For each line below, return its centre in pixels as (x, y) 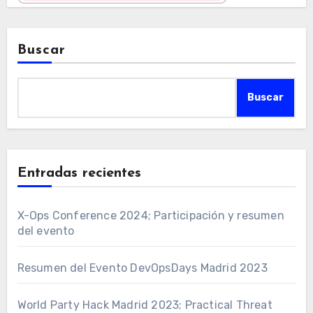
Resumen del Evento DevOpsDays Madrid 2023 (142, 268)
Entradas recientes (79, 174)
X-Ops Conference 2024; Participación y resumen (151, 216)
